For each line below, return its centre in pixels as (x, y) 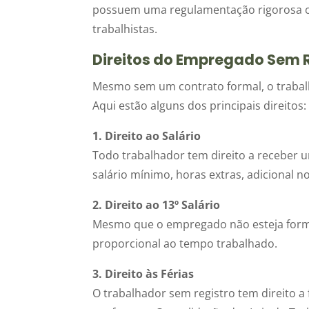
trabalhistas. (125, 29)
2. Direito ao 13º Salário (157, 205)
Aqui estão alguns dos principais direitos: (200, 105)
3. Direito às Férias (143, 273)
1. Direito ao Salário (147, 136)
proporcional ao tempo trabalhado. (185, 243)
